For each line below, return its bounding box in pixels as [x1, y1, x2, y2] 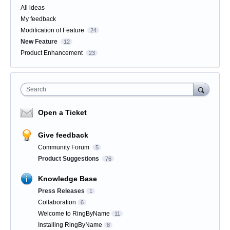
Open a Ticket [38, 108, 87, 117]
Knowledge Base [38, 175, 97, 183]
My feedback [21, 15, 56, 23]
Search [26, 86, 46, 93]
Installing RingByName [38, 221, 102, 229]
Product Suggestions [38, 155, 101, 163]
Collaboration [38, 199, 76, 206]
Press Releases [38, 187, 85, 195]
